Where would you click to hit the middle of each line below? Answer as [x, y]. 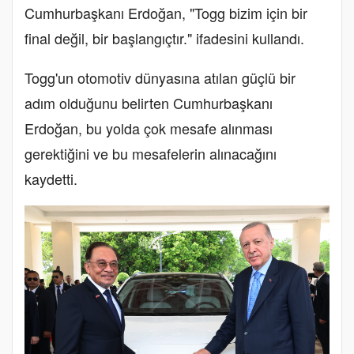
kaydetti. [51, 178]
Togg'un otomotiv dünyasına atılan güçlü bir [160, 77]
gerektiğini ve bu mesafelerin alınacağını [151, 153]
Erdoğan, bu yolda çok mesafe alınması [149, 128]
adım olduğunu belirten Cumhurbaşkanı [149, 102]
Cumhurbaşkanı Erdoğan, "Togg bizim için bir [166, 12]
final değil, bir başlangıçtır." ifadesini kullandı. [164, 38]
